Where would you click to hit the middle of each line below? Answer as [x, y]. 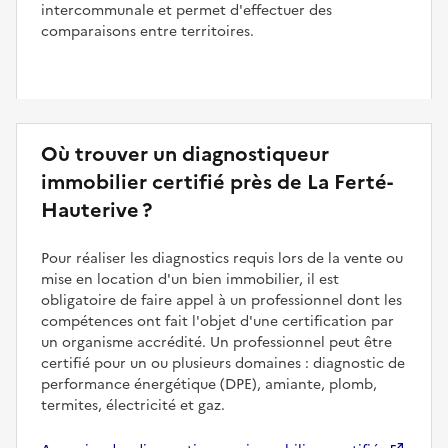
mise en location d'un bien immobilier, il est [190, 279]
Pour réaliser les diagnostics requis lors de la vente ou [222, 258]
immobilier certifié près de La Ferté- [217, 181]
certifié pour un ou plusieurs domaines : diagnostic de [223, 363]
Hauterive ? [96, 209]
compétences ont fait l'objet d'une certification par [217, 321]
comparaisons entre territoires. [147, 31]
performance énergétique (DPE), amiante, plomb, [209, 384]
